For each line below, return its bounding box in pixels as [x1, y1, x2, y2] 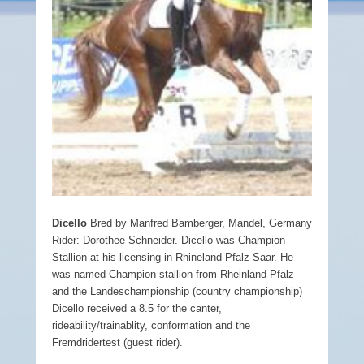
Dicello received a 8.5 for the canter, [52, 301, 222, 314]
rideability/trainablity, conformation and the [52, 318, 250, 331]
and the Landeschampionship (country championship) [52, 284, 302, 297]
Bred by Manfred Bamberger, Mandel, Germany [87, 216, 312, 229]
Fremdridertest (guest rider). [52, 336, 183, 349]
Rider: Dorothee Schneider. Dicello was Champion [52, 233, 285, 246]
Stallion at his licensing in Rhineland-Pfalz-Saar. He [52, 250, 293, 263]
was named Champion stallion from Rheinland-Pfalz [52, 267, 294, 280]
